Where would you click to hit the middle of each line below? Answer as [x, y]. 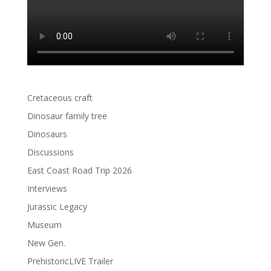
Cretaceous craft [60, 97]
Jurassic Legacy [57, 206]
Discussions [50, 152]
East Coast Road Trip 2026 [79, 170]
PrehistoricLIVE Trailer [70, 261]
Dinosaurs [47, 134]
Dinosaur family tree [67, 116]
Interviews [47, 188]
